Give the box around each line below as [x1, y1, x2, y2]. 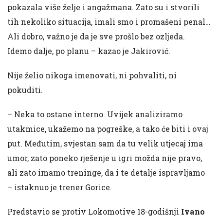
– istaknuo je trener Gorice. [7, 182, 112, 192]
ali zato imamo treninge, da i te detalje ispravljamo [7, 167, 205, 178]
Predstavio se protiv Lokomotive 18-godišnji [7, 206, 181, 217]
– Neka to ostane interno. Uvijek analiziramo [7, 109, 182, 119]
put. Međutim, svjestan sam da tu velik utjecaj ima [7, 138, 203, 148]
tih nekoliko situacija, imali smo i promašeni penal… [7, 17, 211, 27]
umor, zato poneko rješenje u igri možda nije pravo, [7, 153, 202, 163]
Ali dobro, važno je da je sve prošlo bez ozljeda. [7, 31, 185, 41]
